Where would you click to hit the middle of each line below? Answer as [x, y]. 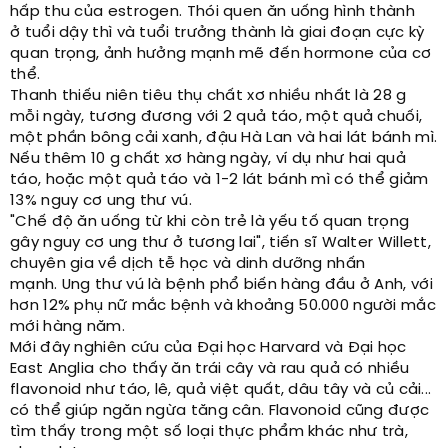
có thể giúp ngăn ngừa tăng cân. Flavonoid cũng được [220, 411]
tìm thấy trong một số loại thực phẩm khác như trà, [209, 432]
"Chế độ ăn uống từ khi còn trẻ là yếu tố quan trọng [210, 222]
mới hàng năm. [70, 327]
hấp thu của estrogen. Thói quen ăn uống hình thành [212, 12]
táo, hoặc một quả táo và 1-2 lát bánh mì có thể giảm [219, 180]
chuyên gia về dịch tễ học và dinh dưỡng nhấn [188, 264]
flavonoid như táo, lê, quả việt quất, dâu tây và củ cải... [221, 390]
